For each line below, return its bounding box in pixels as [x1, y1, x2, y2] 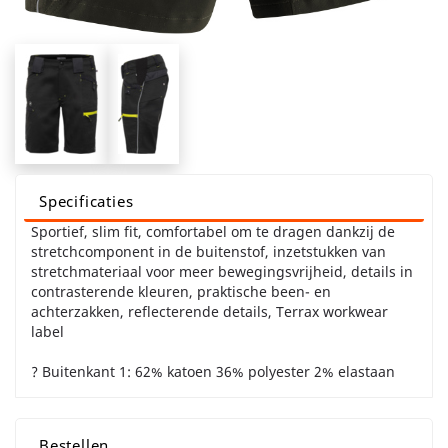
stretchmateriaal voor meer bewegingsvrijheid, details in [31, 262, 413, 282]
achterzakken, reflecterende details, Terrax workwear [31, 302, 388, 322]
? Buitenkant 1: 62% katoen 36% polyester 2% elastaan [31, 362, 395, 382]
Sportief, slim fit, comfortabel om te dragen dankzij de [31, 222, 395, 242]
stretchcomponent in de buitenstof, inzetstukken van [31, 242, 386, 262]
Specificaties [39, 191, 134, 212]
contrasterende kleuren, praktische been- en [31, 282, 331, 302]
